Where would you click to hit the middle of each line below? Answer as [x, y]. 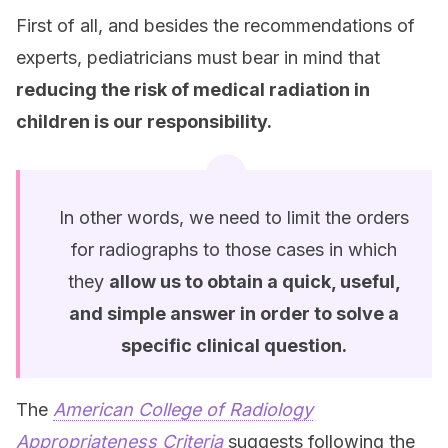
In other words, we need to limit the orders [234, 217]
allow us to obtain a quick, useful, [254, 281]
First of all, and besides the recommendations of [215, 25]
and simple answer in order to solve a [234, 313]
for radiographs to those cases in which [234, 249]
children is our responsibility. [144, 121]
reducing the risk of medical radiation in [193, 89]
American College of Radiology [183, 409]
